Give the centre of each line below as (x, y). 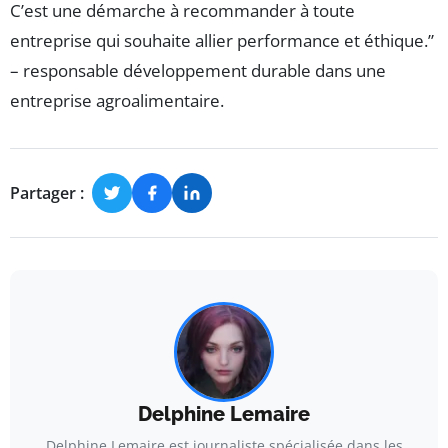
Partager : (47, 192)
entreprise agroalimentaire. (117, 101)
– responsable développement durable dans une (198, 71)
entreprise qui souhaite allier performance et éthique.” (222, 41)
